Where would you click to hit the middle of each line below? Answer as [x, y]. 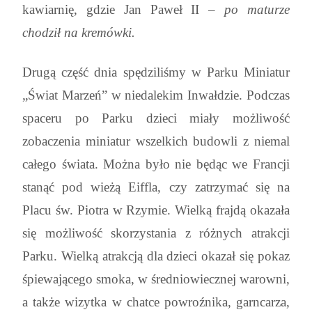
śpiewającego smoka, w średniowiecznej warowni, [156, 279]
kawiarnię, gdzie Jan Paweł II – [124, 9]
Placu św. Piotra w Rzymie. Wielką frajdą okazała [156, 210]
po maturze [257, 9]
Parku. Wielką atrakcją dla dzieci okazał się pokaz [156, 256]
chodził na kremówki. [80, 32]
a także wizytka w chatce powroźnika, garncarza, [156, 302]
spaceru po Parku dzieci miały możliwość [156, 118]
